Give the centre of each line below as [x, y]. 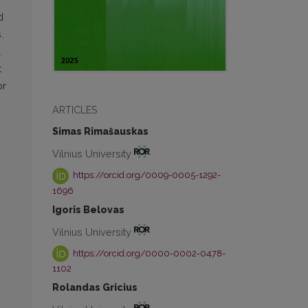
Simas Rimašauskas [100, 131]
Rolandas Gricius [95, 288]
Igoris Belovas [88, 209]
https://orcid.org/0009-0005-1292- [146, 175]
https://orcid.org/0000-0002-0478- [148, 253]
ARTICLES [75, 109]
